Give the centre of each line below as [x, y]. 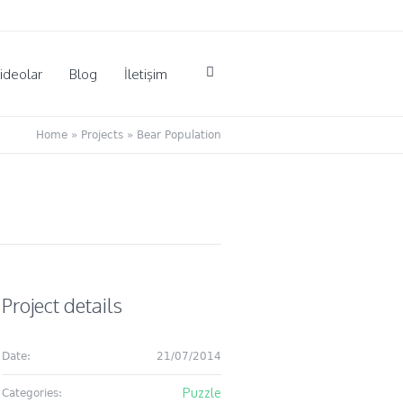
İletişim [146, 74]
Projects [102, 135]
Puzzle [201, 393]
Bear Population [179, 135]
